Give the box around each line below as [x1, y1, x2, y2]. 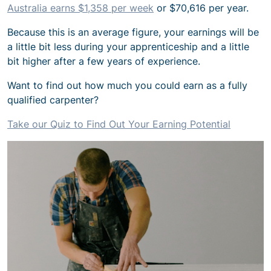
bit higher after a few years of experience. [7, 54, 200, 67]
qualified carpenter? [7, 93, 99, 106]
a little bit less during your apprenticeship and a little [7, 40, 249, 53]
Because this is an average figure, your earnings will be [7, 25, 259, 38]
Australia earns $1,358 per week [7, 1, 154, 14]
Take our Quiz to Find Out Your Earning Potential [7, 117, 230, 130]
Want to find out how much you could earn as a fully [7, 79, 247, 91]
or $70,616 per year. [154, 1, 249, 14]
